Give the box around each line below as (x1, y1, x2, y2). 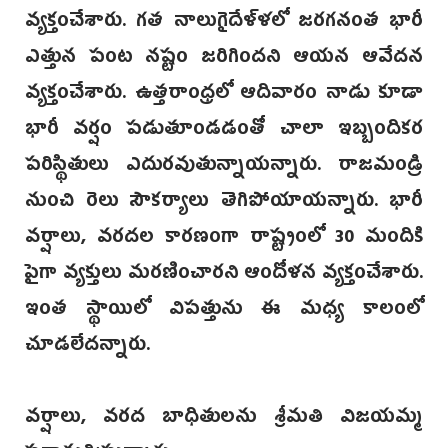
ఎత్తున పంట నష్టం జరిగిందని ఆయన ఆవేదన (25, 42, 423, 77)
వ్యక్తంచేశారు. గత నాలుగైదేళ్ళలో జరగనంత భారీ (25, 6, 423, 41)
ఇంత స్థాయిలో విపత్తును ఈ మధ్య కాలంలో (25, 294, 423, 329)
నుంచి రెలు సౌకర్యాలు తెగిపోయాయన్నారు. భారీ (25, 186, 423, 221)
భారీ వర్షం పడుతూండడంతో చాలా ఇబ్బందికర (25, 114, 423, 149)
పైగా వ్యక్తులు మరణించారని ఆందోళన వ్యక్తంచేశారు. (25, 258, 423, 293)
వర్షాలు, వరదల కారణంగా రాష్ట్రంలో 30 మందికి (25, 222, 423, 257)
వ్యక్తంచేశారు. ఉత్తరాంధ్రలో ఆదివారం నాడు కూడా (25, 78, 423, 113)
